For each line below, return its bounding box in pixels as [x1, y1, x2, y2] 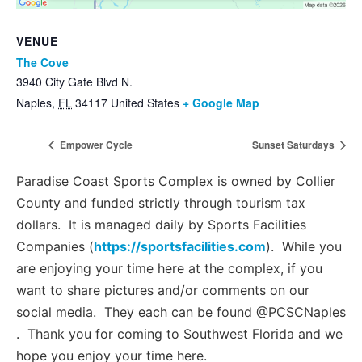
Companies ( [16, 238, 94, 255]
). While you [266, 238, 342, 255]
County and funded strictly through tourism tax [16, 194, 305, 211]
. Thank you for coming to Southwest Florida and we [16, 325, 343, 342]
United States [111, 95, 179, 112]
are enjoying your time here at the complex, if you [16, 259, 322, 276]
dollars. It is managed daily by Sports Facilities [16, 216, 306, 233]
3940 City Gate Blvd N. [16, 74, 133, 90]
